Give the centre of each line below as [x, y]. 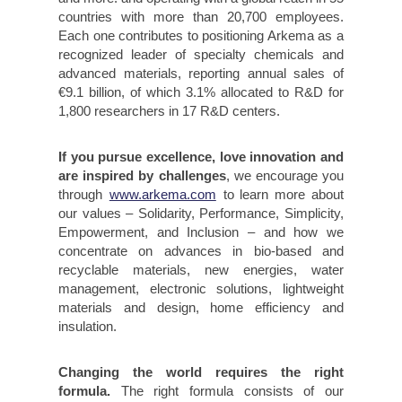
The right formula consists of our [232, 391]
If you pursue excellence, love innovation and [201, 157]
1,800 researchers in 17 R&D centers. [169, 111]
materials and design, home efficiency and [201, 307]
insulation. [87, 326]
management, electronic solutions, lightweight [201, 288]
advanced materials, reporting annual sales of [201, 73]
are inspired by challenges [142, 175]
